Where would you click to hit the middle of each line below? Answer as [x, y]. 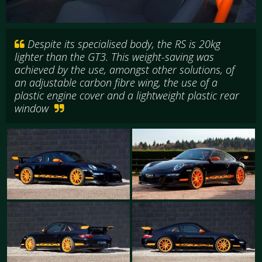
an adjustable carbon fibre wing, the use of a [116, 82]
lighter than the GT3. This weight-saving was [114, 56]
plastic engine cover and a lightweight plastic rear [127, 95]
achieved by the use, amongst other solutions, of [125, 69]
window [35, 108]
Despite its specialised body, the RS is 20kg [123, 44]
